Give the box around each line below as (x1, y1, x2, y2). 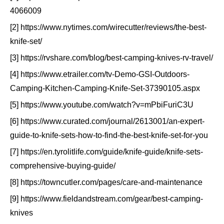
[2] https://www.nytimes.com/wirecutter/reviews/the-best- (10, 23, 206, 32)
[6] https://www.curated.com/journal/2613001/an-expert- (10, 117, 204, 126)
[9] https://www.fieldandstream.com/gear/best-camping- (10, 194, 203, 203)
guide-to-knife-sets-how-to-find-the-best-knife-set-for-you (10, 131, 208, 140)
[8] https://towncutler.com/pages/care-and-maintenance (10, 178, 202, 187)
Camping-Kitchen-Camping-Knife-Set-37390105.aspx (10, 84, 200, 93)
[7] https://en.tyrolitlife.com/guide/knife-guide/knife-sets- (10, 147, 203, 156)
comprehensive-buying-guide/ (10, 161, 115, 170)
